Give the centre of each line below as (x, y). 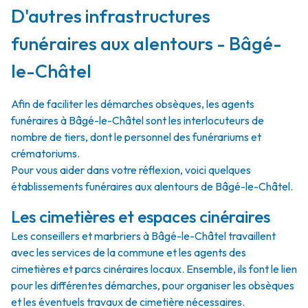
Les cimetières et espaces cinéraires (141, 217)
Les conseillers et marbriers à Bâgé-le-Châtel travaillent (143, 236)
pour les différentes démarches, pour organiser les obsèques (153, 285)
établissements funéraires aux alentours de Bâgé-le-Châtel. (152, 186)
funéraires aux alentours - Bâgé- (146, 43)
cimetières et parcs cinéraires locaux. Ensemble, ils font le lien (154, 269)
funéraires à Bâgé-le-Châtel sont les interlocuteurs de (137, 120)
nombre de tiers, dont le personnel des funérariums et (136, 137)
